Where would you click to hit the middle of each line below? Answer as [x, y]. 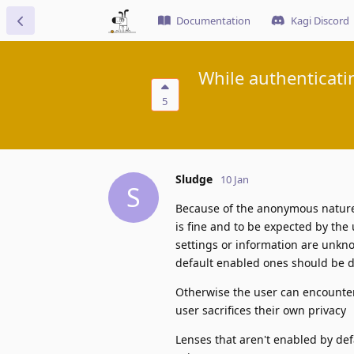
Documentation [213, 21]
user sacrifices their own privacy [261, 310]
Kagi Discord [320, 21]
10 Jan [235, 179]
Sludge [194, 179]
